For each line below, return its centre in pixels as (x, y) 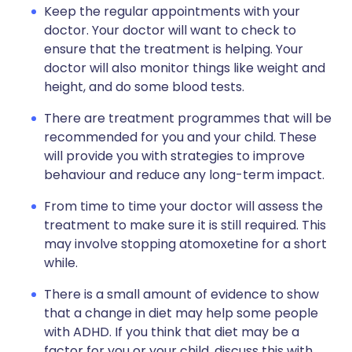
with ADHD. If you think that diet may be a (172, 332)
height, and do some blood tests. (144, 87)
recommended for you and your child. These (180, 137)
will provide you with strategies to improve (174, 156)
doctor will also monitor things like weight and (185, 68)
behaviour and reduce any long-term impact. (184, 175)
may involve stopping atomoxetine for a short (185, 244)
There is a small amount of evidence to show (181, 294)
